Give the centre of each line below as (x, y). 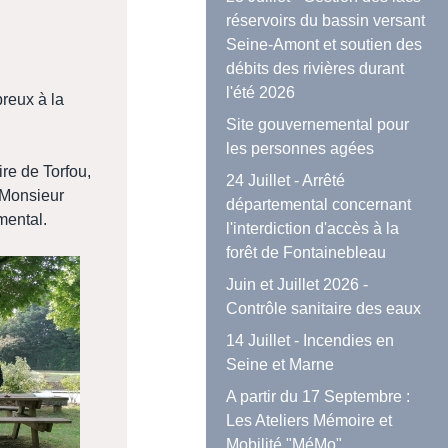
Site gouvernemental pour (318, 125)
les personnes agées (300, 149)
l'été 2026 (261, 93)
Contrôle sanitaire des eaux (324, 309)
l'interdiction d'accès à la (313, 229)
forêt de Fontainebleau (306, 253)
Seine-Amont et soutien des (324, 45)
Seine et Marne (280, 365)
